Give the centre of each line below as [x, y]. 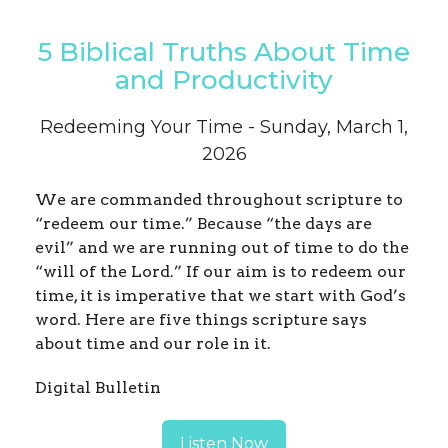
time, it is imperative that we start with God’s [220, 296]
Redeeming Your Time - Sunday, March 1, [224, 127]
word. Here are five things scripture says [201, 320]
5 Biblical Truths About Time [224, 52]
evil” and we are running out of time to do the [222, 248]
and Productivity [224, 80]
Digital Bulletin [98, 388]
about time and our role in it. [155, 344]
